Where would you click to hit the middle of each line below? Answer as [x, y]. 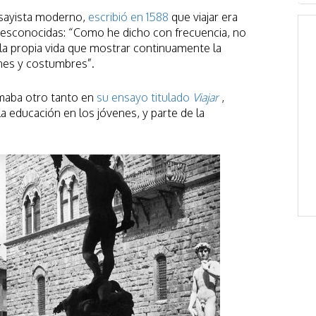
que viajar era [203, 17]
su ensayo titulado [145, 97]
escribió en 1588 [128, 17]
